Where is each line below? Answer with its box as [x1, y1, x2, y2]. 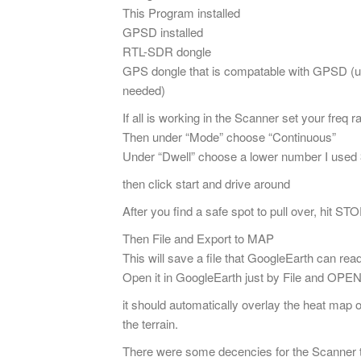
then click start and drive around [122, 175, 290, 193]
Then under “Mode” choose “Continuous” [122, 128, 336, 146]
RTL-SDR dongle [122, 43, 211, 60]
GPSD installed [122, 23, 203, 41]
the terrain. [122, 315, 178, 333]
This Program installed [122, 4, 240, 22]
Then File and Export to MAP [122, 230, 274, 247]
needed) [122, 81, 165, 99]
